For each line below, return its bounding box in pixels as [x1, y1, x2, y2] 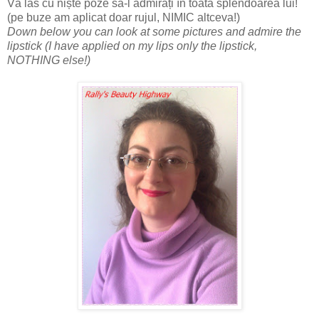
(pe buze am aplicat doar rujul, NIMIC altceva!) [7, 11, 240, 24]
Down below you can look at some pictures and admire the [7, 26, 301, 38]
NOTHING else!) [7, 54, 90, 67]
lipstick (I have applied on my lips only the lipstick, [7, 40, 257, 53]
